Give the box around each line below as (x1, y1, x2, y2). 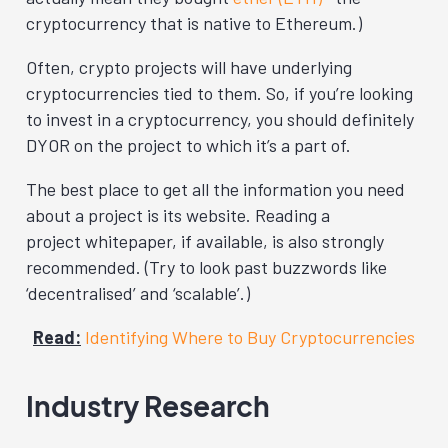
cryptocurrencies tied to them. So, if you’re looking (26, 82, 413, 104)
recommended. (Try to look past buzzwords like (26, 256, 387, 278)
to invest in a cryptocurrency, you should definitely (26, 108, 414, 130)
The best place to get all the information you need (26, 178, 405, 200)
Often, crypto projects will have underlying (26, 56, 352, 78)
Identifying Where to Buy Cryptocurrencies (85, 326, 415, 348)
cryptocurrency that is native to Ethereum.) (26, 12, 362, 34)
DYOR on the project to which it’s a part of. (26, 134, 351, 156)
